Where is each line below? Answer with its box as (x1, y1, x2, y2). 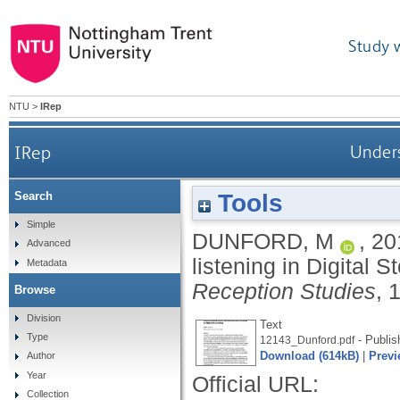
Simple (26, 218, 55, 229)
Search (14, 189, 53, 204)
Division (26, 312, 61, 323)
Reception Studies (192, 279, 376, 304)
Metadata (26, 256, 67, 268)
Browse (14, 282, 55, 296)
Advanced (26, 237, 71, 249)
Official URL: (192, 371, 319, 396)
